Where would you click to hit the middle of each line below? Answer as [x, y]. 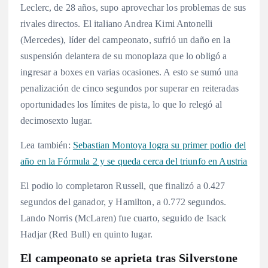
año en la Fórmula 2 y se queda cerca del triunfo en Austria [134, 161]
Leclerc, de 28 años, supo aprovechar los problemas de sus [133, 7]
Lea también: [47, 145]
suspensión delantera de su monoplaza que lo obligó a [124, 56]
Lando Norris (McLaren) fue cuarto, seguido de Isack [124, 218]
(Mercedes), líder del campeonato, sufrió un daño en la [125, 39]
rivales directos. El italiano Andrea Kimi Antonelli [117, 23]
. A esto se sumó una [199, 72]
